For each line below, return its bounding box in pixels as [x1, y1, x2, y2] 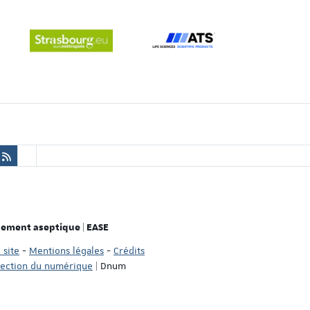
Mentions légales [29, 244, 104, 257]
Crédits [113, 244, 145, 257]
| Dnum [93, 259, 126, 272]
